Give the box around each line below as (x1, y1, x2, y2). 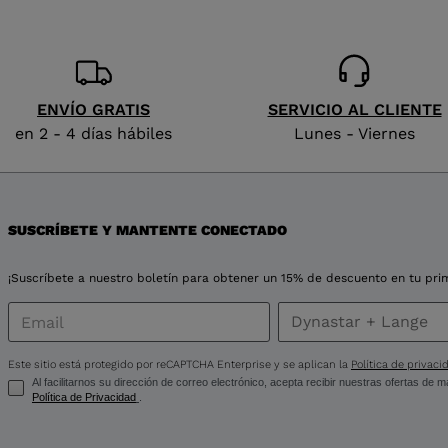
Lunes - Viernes (294, 124, 415, 144)
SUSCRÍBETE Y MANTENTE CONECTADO (7, 222, 287, 239)
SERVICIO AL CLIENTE (267, 100, 442, 120)
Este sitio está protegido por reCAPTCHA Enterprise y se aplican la (7, 358, 351, 372)
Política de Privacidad (31, 391, 136, 404)
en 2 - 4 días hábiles (15, 124, 172, 144)
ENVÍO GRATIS (37, 100, 150, 120)
